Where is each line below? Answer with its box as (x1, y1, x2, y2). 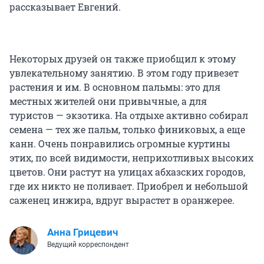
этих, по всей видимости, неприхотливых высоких (9, 151, 253, 164)
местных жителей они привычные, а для (9, 95, 207, 108)
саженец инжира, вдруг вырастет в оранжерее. (9, 194, 235, 207)
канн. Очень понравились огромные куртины (9, 137, 230, 150)
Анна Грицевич (47, 226, 118, 239)
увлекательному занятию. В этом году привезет (9, 67, 239, 80)
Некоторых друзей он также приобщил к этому (9, 52, 236, 65)
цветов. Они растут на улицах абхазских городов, (9, 166, 245, 179)
